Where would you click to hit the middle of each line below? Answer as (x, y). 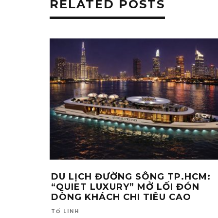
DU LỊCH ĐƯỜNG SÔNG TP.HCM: (131, 177)
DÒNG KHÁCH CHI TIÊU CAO (121, 197)
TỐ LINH (65, 211)
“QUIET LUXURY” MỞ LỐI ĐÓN (125, 187)
